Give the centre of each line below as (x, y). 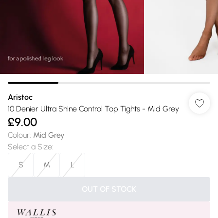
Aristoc (20, 97)
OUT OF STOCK (109, 189)
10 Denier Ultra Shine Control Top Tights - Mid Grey (93, 109)
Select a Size (30, 147)
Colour (19, 135)
